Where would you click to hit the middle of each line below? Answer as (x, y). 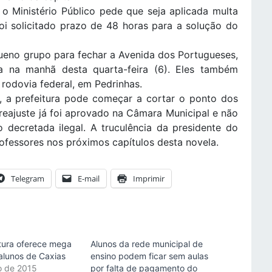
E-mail (89, 178)
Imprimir (149, 178)
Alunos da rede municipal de (146, 244)
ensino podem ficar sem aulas (149, 256)
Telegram (28, 178)
